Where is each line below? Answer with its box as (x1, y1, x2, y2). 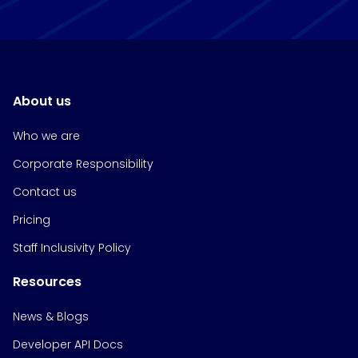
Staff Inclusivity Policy (13, 240, 131, 257)
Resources (13, 272, 82, 292)
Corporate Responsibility (13, 156, 153, 173)
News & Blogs (13, 308, 89, 325)
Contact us (13, 184, 77, 201)
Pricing (13, 212, 50, 229)
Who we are (13, 128, 80, 145)
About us (13, 92, 71, 111)
